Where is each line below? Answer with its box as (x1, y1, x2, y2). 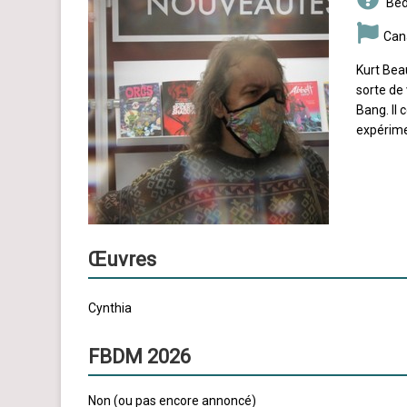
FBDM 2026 (88, 345, 191, 369)
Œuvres (88, 248, 156, 272)
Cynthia (88, 301, 132, 316)
